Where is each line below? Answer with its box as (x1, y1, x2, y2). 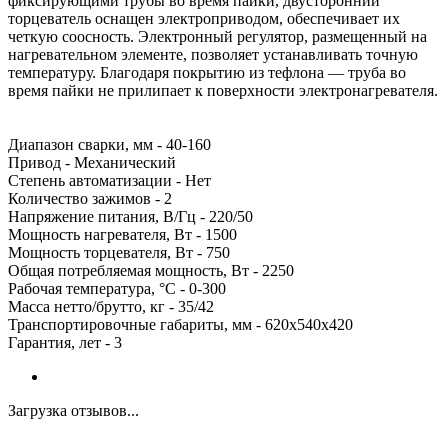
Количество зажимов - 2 (8, 189, 172, 207)
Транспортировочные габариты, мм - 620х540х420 (8, 315, 353, 333)
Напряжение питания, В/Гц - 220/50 (8, 207, 253, 225)
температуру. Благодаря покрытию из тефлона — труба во (8, 63, 406, 81)
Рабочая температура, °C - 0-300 (8, 279, 226, 297)
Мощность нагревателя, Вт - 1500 (8, 225, 237, 243)
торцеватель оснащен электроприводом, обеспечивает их (8, 9, 400, 27)
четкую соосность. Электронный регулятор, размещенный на (8, 27, 427, 45)
